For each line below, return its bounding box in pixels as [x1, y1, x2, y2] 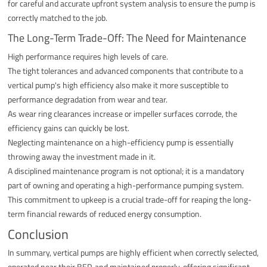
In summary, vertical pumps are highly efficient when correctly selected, [8, 246, 259, 259]
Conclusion [8, 223, 69, 244]
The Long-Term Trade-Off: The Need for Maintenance [8, 29, 247, 46]
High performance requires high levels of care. [8, 49, 169, 63]
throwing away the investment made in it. [8, 150, 156, 163]
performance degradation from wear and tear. [8, 92, 168, 105]
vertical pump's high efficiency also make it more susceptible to [8, 78, 229, 91]
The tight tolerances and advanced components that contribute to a [8, 64, 244, 77]
